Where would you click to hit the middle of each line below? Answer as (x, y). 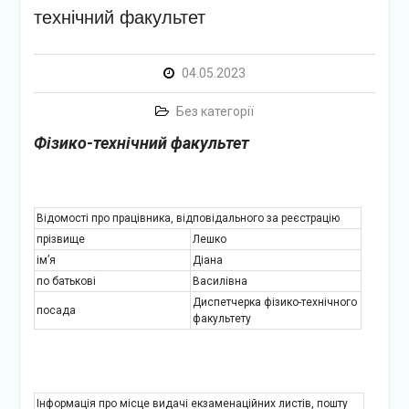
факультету (221, 319)
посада (56, 310)
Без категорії (215, 111)
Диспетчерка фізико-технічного (274, 302)
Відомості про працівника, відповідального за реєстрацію (188, 218)
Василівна (220, 281)
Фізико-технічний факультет (141, 143)
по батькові (66, 281)
